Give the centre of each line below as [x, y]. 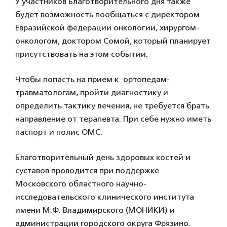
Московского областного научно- [81, 184]
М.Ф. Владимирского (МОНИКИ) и [109, 210]
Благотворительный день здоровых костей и [103, 157]
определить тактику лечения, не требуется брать [112, 106]
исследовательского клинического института [105, 197]
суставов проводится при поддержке [87, 171]
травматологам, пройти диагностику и [92, 92]
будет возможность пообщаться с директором [107, 14]
